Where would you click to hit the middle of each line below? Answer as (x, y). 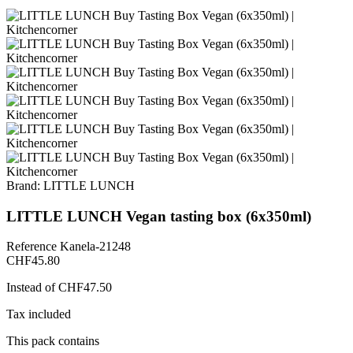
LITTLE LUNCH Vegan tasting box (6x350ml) (159, 216)
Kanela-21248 (95, 247)
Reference (33, 247)
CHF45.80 (33, 261)
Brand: (23, 186)
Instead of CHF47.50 (59, 288)
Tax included (39, 314)
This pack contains (53, 341)
